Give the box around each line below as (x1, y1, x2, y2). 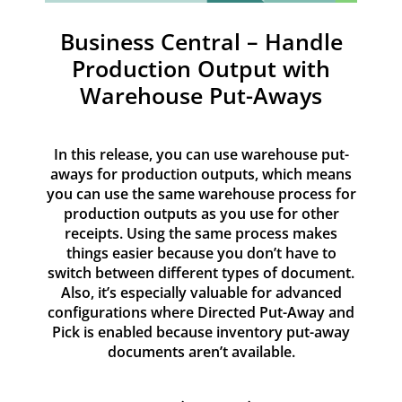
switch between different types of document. (48, 262, 354, 283)
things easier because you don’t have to (66, 242, 336, 263)
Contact (22, 46, 75, 66)
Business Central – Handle (59, 25, 343, 57)
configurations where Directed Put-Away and (48, 301, 354, 322)
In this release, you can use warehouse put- (53, 144, 349, 164)
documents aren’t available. (107, 341, 295, 362)
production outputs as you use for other (63, 203, 339, 223)
